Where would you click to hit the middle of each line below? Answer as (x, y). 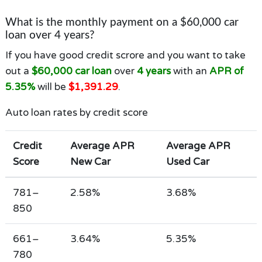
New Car (90, 161)
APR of (226, 71)
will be (51, 87)
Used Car (187, 161)
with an (190, 71)
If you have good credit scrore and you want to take (125, 55)
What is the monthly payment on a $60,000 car (122, 23)
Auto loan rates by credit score (76, 112)
